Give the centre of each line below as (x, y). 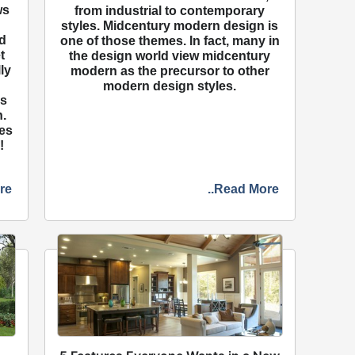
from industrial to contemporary (170, 10)
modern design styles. (170, 86)
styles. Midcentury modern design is (170, 25)
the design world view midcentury (170, 55)
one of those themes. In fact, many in (170, 40)
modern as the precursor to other (170, 71)
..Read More (243, 189)
